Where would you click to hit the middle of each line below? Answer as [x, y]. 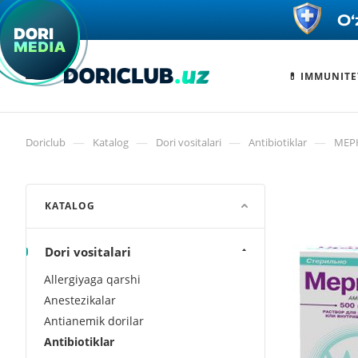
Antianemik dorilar [94, 321]
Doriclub [46, 142]
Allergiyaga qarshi [92, 279]
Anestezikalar [80, 300]
